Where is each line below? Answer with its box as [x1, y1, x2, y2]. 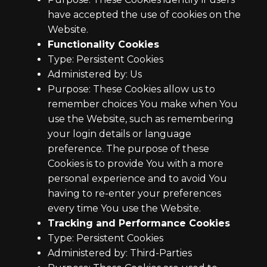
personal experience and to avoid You [48, 173, 227, 184]
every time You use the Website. [48, 203, 201, 214]
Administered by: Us [48, 69, 142, 80]
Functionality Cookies [48, 39, 159, 50]
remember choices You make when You [48, 98, 238, 110]
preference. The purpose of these [48, 143, 209, 154]
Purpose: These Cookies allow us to [48, 83, 215, 95]
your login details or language [48, 128, 191, 139]
